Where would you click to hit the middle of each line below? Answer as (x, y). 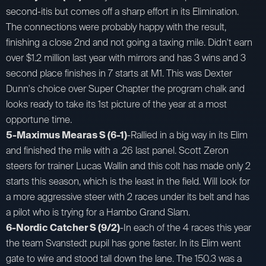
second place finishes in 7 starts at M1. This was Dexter (119, 74)
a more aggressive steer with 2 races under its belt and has (128, 197)
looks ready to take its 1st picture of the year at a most (116, 104)
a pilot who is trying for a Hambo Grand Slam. (98, 213)
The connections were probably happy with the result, (116, 27)
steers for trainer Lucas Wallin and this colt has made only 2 (128, 166)
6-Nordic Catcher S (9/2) (63, 228)
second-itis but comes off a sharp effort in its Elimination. (122, 12)
